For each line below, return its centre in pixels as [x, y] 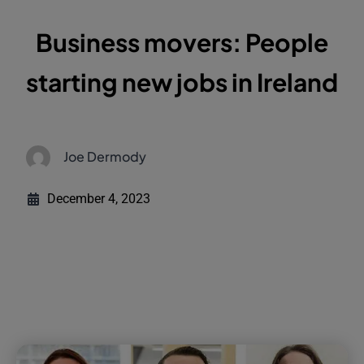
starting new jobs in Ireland [182, 82]
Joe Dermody [105, 156]
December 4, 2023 [99, 198]
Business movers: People [182, 42]
